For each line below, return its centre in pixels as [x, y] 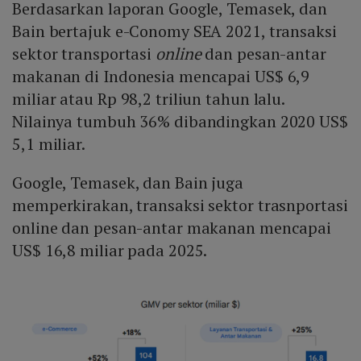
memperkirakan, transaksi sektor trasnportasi [180, 205]
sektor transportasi [84, 54]
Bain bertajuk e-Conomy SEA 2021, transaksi [174, 31]
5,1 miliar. [49, 144]
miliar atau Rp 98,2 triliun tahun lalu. [149, 99]
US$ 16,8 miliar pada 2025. [110, 251]
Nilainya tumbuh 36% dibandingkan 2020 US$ [180, 122]
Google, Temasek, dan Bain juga [128, 183]
